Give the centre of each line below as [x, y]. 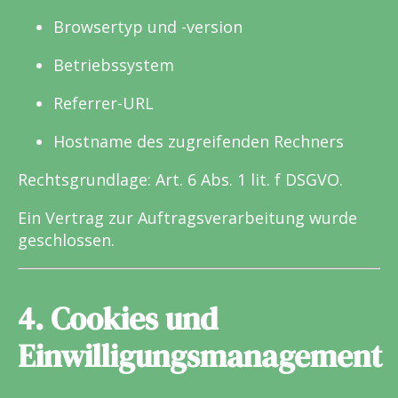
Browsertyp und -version [148, 26]
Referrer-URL [103, 103]
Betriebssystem [114, 64]
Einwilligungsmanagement [200, 356]
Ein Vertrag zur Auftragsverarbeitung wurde [187, 217]
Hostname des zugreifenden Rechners [199, 141]
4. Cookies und [118, 318]
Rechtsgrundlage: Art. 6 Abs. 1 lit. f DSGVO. [180, 179]
